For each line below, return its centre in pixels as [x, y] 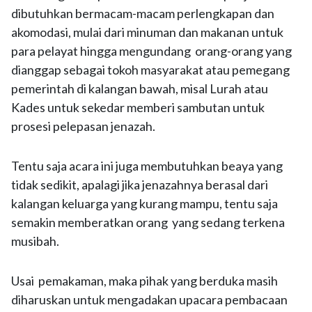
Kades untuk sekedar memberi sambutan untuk [138, 107]
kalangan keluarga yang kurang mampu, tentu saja [145, 203]
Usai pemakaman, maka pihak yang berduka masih [145, 281]
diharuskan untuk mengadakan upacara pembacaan [149, 299]
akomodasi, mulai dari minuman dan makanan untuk [147, 32]
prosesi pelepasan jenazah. [83, 126]
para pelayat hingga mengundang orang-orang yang [151, 51]
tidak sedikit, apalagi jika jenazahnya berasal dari [140, 185]
